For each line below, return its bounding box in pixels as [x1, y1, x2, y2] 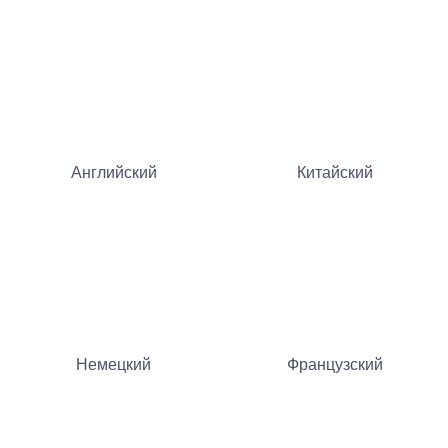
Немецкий [76, 356, 151, 373]
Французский [286, 356, 383, 373]
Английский [70, 164, 157, 181]
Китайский [296, 164, 373, 181]
